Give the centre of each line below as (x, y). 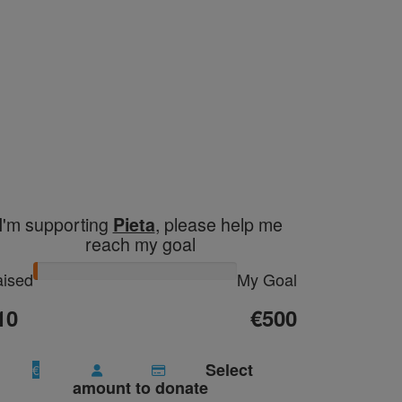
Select (230, 369)
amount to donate (140, 387)
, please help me (218, 223)
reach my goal (140, 243)
